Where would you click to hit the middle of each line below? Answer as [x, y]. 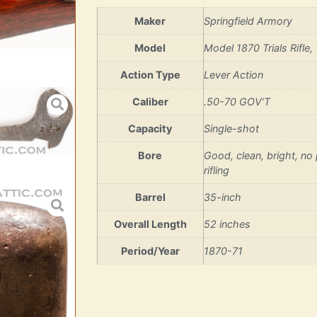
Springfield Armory [248, 21]
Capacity [150, 129]
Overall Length [150, 224]
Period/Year [150, 251]
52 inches [227, 224]
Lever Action [233, 75]
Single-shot [231, 129]
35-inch [222, 197]
